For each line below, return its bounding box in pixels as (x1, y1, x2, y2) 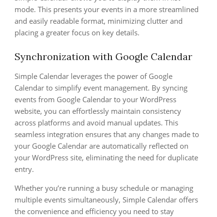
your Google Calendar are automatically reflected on (15, 141, 188, 151)
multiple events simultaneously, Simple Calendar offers (15, 195, 198, 204)
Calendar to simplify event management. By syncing (15, 83, 187, 93)
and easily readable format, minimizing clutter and (15, 16, 183, 26)
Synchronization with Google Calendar (15, 50, 192, 62)
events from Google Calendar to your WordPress (15, 94, 176, 104)
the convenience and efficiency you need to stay (15, 206, 174, 216)
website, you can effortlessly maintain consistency (15, 106, 181, 116)
